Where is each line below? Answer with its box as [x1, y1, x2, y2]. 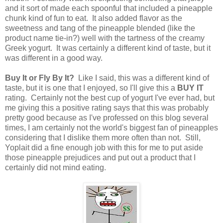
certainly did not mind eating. [5, 163, 106, 172]
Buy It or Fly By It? [5, 73, 74, 82]
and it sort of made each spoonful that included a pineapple [5, 3, 213, 12]
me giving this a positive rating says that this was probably [5, 103, 209, 112]
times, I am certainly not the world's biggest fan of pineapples [5, 123, 218, 132]
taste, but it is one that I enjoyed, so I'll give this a [5, 83, 177, 92]
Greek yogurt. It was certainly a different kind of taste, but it [5, 43, 211, 52]
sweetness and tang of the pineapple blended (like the [5, 23, 195, 32]
